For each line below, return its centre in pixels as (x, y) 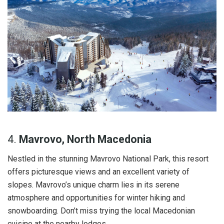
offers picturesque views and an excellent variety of (98, 172)
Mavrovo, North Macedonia (85, 139)
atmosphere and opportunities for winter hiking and (96, 198)
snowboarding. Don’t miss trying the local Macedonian (101, 211)
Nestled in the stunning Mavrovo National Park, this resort (108, 159)
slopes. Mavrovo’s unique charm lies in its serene (93, 185)
